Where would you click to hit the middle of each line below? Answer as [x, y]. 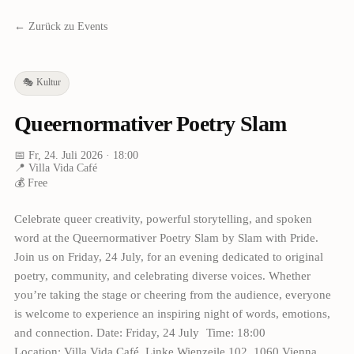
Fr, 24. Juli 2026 [65, 155]
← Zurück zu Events [60, 26]
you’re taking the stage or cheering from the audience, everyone [172, 294]
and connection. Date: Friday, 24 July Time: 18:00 [143, 332]
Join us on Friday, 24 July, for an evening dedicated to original [168, 256]
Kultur [48, 82]
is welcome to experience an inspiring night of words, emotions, [172, 313]
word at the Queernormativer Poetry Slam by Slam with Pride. [166, 237]
